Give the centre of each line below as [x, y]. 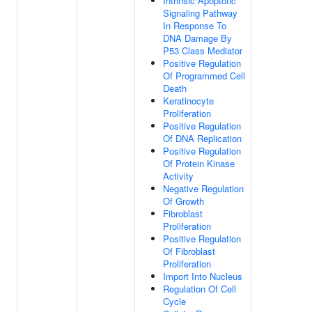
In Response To [195, 25]
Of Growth [184, 201]
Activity [178, 176]
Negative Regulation [203, 188]
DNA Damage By [197, 38]
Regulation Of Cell [200, 289]
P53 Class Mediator [203, 50]
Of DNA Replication [202, 138]
